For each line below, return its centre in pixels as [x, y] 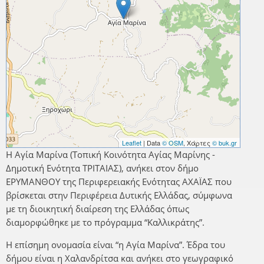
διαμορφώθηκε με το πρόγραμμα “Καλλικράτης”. [105, 222]
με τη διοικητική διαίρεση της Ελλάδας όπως [98, 209]
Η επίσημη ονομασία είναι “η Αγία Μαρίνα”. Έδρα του [115, 245]
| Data [152, 143]
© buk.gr [225, 143]
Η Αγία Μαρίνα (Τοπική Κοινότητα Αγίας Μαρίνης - [110, 155]
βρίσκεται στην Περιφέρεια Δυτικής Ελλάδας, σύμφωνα [119, 195]
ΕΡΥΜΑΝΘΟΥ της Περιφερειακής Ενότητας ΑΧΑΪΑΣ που [119, 182]
